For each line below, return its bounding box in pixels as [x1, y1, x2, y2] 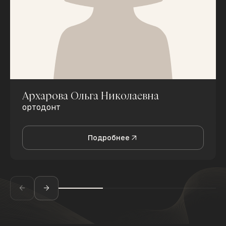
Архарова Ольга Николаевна [22, 89, 159, 102]
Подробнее [87, 134, 130, 142]
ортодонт [22, 102, 61, 112]
